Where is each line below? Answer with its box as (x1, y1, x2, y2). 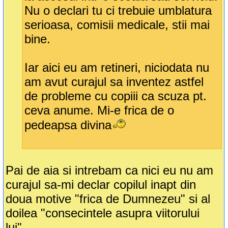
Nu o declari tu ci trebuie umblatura (24, 4, 212, 18)
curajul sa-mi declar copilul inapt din (6, 178, 196, 192)
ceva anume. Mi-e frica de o (24, 103, 175, 118)
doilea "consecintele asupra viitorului (6, 206, 200, 220)
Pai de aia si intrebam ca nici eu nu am (6, 163, 214, 178)
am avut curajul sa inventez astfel (24, 75, 204, 89)
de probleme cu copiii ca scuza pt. (24, 89, 207, 103)
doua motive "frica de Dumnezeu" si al (6, 192, 211, 206)
